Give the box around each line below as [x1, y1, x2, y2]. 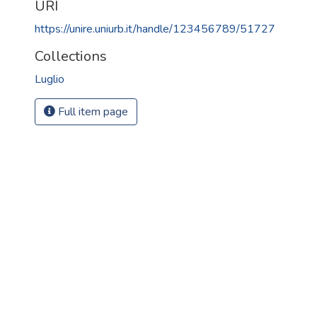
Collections [35, 47, 107, 66]
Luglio [35, 71, 64, 87]
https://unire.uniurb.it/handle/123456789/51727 [35, 21, 275, 37]
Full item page [55, 104, 128, 120]
